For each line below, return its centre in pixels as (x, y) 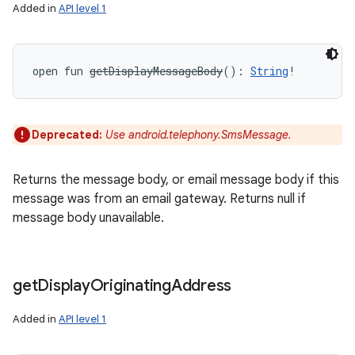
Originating (130, 286)
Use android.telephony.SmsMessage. (198, 135)
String (269, 71)
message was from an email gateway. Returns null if (159, 199)
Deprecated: (69, 135)
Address (201, 286)
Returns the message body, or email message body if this (176, 180)
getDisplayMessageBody (156, 71)
